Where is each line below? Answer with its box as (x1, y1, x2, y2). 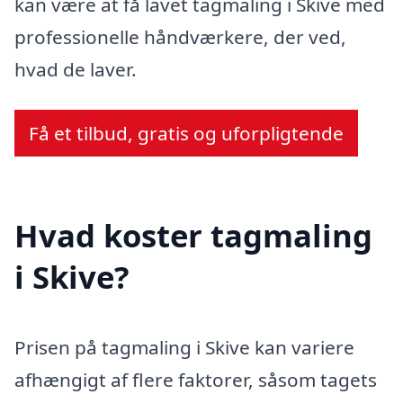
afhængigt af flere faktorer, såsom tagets (14, 366, 377, 392)
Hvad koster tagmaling (14, 214, 372, 257)
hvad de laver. (14, 56, 137, 82)
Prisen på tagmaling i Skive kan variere (14, 334, 354, 360)
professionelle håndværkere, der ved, (14, 23, 346, 49)
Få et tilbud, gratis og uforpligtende (29, 121, 344, 147)
